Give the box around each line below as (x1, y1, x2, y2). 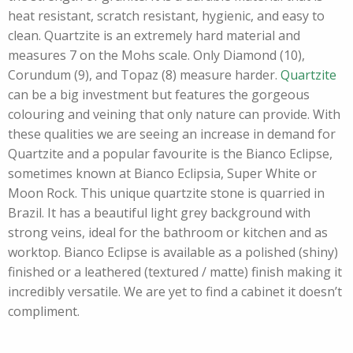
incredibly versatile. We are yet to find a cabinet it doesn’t (8, 283, 342, 300)
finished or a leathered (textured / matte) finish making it (8, 263, 342, 281)
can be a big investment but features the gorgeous (8, 86, 310, 103)
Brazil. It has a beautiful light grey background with (8, 204, 310, 221)
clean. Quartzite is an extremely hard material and (8, 27, 300, 44)
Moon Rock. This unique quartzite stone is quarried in (8, 184, 325, 202)
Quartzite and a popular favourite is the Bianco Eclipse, (8, 145, 333, 162)
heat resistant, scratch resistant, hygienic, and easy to (8, 7, 325, 24)
